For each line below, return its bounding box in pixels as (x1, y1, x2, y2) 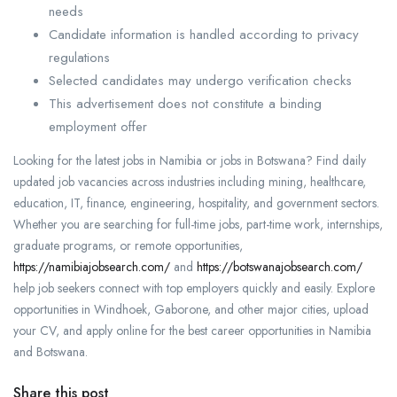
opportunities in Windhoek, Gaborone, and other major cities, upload (13, 300, 369, 319)
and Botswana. (13, 343, 88, 362)
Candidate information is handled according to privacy (49, 25, 359, 45)
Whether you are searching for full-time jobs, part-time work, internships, (13, 215, 383, 234)
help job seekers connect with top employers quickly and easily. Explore (13, 279, 375, 298)
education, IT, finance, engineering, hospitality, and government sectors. (13, 194, 379, 213)
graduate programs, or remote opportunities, (13, 237, 243, 255)
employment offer (49, 117, 147, 137)
